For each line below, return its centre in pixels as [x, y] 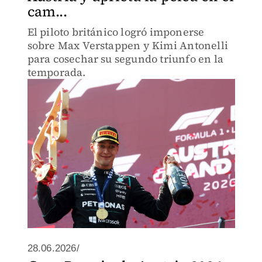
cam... [47, 11]
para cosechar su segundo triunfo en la [125, 59]
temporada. [56, 72]
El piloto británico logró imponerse [116, 32]
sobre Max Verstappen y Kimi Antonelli [127, 45]
